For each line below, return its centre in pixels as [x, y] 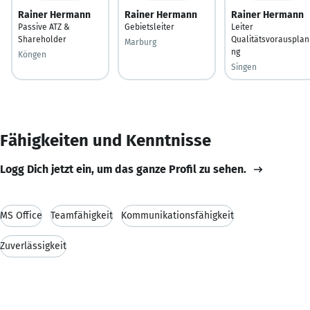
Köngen [32, 54]
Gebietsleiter [149, 27]
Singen [244, 67]
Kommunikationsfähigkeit [177, 215]
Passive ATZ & [44, 27]
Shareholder [42, 39]
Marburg [140, 42]
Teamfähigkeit [82, 215]
